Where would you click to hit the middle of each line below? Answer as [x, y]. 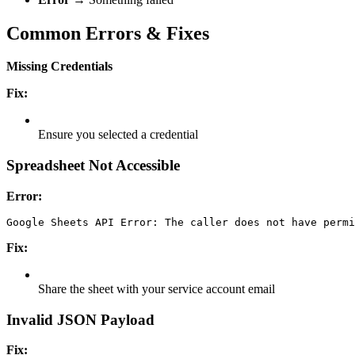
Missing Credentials [59, 67]
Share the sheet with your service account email [157, 288]
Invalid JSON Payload [80, 319]
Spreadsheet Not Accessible [93, 166]
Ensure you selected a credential [118, 135]
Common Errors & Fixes [108, 33]
